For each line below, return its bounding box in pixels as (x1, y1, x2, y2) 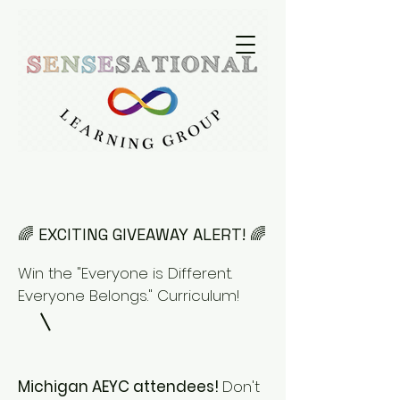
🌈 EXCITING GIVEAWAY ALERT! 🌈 (18, 224, 266, 245)
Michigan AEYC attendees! (18, 376, 222, 397)
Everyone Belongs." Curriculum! (18, 285, 239, 306)
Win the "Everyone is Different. (18, 262, 232, 284)
